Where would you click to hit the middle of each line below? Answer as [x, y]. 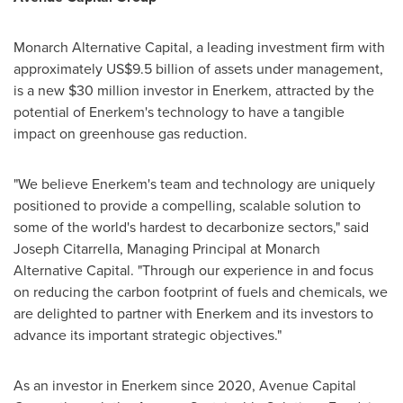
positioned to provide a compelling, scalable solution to [187, 206]
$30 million [104, 90]
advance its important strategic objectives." [148, 335]
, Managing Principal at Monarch [220, 249]
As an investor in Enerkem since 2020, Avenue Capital [185, 385]
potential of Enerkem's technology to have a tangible [179, 112]
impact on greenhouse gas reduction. [130, 134]
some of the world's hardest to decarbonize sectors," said [191, 227]
